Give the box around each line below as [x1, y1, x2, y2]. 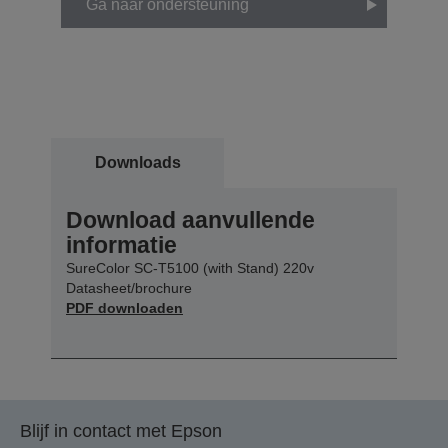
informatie [66, 232, 177, 259]
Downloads [94, 154, 181, 172]
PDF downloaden [66, 300, 183, 317]
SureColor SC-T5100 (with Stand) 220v [66, 260, 314, 277]
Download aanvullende [66, 207, 315, 234]
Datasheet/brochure [66, 280, 192, 297]
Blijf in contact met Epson [20, 421, 222, 442]
